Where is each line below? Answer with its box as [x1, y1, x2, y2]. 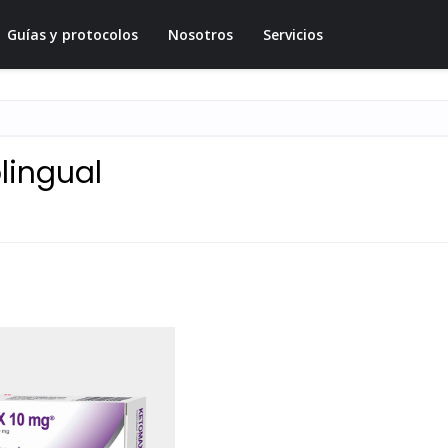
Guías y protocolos [7, 25, 139, 44]
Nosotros [168, 25, 234, 44]
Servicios [263, 25, 324, 44]
